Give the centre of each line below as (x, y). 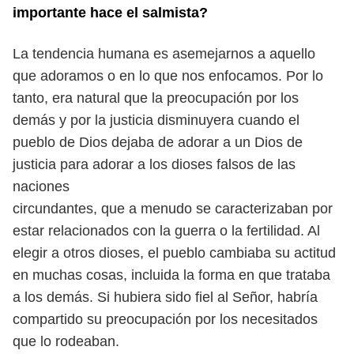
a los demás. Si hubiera (89, 297)
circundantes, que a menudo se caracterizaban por (173, 209)
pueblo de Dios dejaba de (95, 142)
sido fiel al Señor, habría (241, 297)
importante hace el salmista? (110, 13)
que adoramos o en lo (83, 76)
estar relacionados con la (94, 231)
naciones (41, 186)
